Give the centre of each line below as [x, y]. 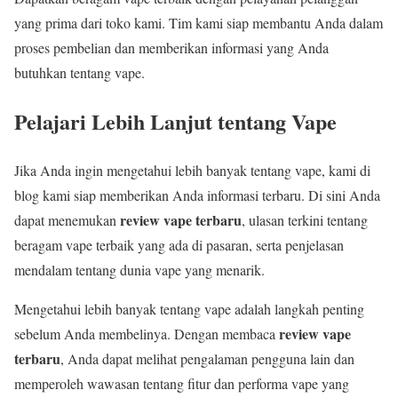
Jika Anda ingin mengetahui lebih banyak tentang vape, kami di [192, 170]
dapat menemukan [67, 219]
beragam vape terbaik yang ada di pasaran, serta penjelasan [179, 244]
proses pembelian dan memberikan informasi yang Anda [171, 48]
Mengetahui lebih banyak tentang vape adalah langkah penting [189, 308]
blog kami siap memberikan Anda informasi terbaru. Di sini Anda [197, 195]
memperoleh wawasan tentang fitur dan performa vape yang [182, 383]
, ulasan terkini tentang [305, 219]
